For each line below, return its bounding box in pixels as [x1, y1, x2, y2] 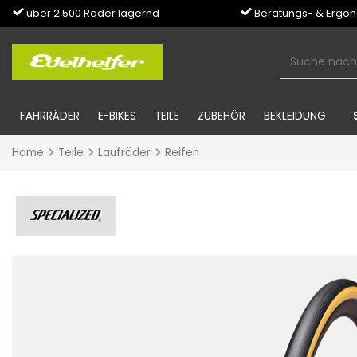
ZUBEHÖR [198, 108, 246, 124]
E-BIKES [97, 108, 136, 124]
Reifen [165, 145, 199, 160]
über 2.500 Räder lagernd [26, 6, 159, 21]
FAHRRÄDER [19, 108, 80, 124]
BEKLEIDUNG [264, 108, 327, 124]
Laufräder [98, 145, 151, 160]
